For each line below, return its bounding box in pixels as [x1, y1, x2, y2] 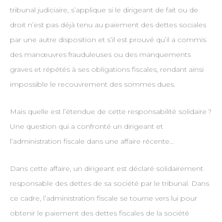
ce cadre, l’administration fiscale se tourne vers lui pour [9, 194, 197, 203]
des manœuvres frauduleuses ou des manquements [9, 50, 191, 59]
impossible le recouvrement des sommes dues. [9, 80, 175, 89]
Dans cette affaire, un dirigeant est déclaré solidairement [9, 164, 203, 173]
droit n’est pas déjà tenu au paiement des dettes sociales [9, 20, 206, 30]
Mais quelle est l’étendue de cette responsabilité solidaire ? [9, 107, 212, 116]
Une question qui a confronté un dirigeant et [9, 122, 163, 131]
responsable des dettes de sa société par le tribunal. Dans [9, 179, 209, 188]
